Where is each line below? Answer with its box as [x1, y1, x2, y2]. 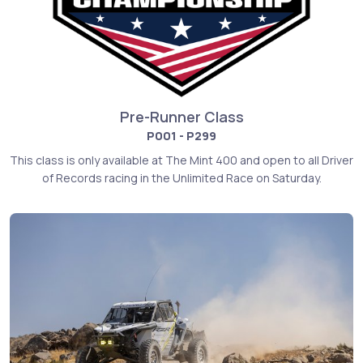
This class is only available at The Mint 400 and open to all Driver [10, 152, 353, 169]
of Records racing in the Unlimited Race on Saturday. [41, 170, 322, 186]
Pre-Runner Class [119, 107, 244, 127]
